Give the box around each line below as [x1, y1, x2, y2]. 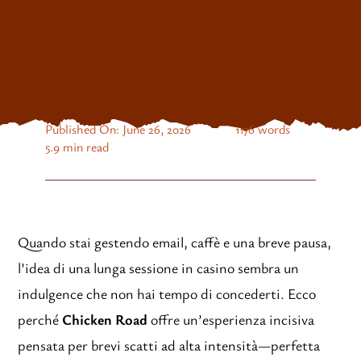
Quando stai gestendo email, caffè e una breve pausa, [18, 232, 332, 251]
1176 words [234, 120, 290, 138]
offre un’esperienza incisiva [147, 309, 315, 329]
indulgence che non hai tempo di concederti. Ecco [18, 284, 317, 303]
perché [18, 309, 63, 329]
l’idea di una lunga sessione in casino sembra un [18, 258, 300, 277]
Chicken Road [62, 309, 148, 329]
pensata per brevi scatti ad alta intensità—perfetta [18, 335, 321, 355]
